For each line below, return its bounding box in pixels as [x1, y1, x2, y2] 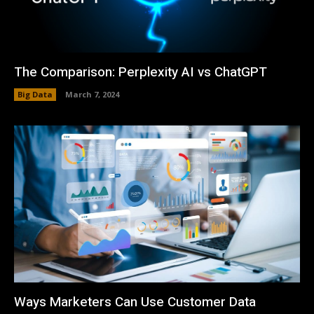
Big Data [18, 88, 53, 100]
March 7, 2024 [65, 88, 119, 100]
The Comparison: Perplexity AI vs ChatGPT [14, 62, 267, 82]
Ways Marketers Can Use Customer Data [14, 292, 256, 312]
